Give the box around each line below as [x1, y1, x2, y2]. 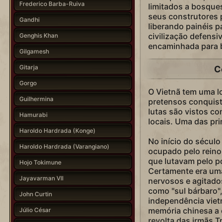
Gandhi [19, 15, 40, 23]
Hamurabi [19, 111, 48, 118]
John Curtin [19, 190, 52, 198]
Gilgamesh [19, 47, 49, 55]
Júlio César [19, 206, 51, 214]
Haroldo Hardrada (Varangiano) [19, 142, 110, 150]
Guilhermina [19, 95, 54, 103]
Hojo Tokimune [19, 158, 61, 166]
